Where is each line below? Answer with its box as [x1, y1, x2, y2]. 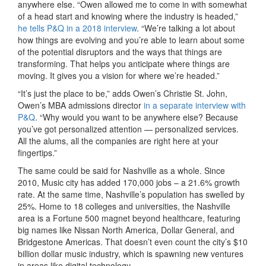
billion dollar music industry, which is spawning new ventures [18, 248, 243, 260]
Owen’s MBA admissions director [18, 99, 144, 112]
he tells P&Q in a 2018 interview [18, 22, 137, 34]
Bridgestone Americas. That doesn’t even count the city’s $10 [18, 236, 248, 248]
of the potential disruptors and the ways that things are [18, 46, 222, 58]
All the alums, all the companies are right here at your [18, 135, 218, 147]
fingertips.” [18, 147, 57, 159]
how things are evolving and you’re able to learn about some [18, 34, 245, 46]
